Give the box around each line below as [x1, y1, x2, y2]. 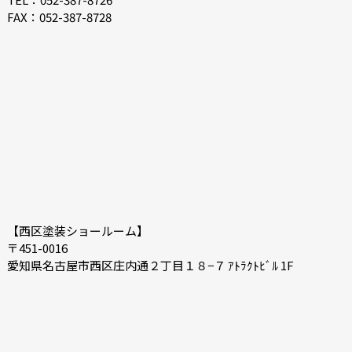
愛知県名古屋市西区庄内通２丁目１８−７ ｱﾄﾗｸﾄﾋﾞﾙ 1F [6, 256, 294, 273]
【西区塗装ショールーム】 [6, 222, 148, 239]
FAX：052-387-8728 [6, 8, 112, 25]
